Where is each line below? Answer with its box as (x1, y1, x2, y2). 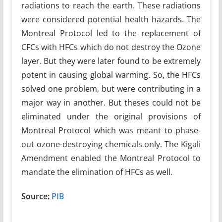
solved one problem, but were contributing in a (21, 83, 201, 94)
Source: (21, 190, 52, 202)
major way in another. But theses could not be (21, 97, 201, 108)
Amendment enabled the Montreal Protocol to (21, 152, 201, 164)
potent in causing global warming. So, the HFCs (21, 69, 201, 80)
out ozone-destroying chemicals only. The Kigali (21, 138, 201, 150)
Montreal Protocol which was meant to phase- (21, 124, 201, 136)
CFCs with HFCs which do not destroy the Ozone (21, 41, 201, 53)
